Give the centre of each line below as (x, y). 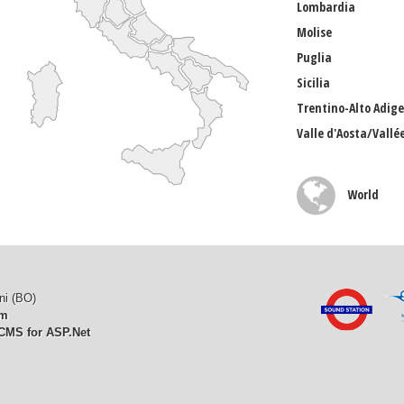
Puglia (314, 57)
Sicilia (313, 83)
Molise (314, 32)
